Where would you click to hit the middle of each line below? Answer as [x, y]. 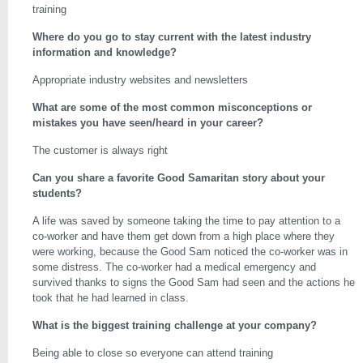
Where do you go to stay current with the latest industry [172, 37]
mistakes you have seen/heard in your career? [148, 123]
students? [57, 193]
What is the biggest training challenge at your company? [176, 325]
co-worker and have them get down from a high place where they [184, 236]
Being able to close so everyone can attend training [153, 353]
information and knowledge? [105, 52]
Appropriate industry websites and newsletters [140, 80]
